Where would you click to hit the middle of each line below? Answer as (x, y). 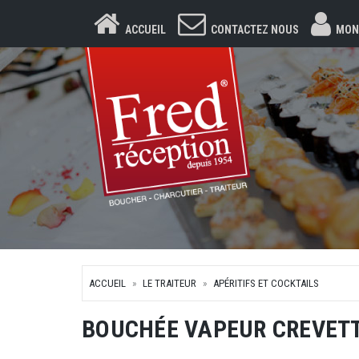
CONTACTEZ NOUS (255, 30)
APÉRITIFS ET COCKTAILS (266, 283)
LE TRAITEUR (169, 283)
